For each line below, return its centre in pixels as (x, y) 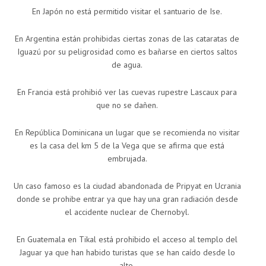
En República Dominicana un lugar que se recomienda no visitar (127, 133)
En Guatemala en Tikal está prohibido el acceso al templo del (127, 240)
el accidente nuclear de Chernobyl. (127, 212)
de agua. (127, 65)
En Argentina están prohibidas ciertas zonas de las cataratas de (127, 39)
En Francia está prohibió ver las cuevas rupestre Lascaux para (127, 92)
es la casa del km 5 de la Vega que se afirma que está (127, 146)
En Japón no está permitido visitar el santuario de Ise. (127, 12)
